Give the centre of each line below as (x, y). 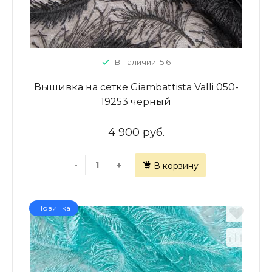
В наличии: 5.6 (142, 62)
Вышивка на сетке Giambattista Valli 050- (136, 87)
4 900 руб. (136, 132)
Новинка (54, 208)
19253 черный (136, 102)
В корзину (176, 166)
